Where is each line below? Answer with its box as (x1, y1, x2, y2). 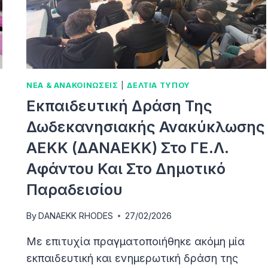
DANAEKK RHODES (38, 211, 114, 221)
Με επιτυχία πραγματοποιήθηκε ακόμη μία (26, 235, 245, 248)
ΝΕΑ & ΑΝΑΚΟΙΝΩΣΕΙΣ (26, 81, 118, 90)
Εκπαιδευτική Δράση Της (26, 96, 213, 115)
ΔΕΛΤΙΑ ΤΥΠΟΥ (127, 81, 190, 90)
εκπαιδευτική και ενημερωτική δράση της (26, 252, 239, 265)
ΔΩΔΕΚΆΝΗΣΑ (147, 11, 217, 22)
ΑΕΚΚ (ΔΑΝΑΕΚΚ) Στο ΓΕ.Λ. (26, 138, 229, 157)
